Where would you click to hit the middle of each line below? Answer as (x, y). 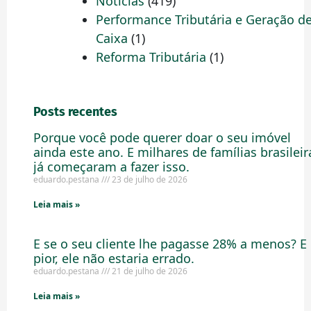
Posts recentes (75, 112)
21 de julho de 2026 (148, 271)
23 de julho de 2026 (148, 179)
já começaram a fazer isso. (111, 167)
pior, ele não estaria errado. (114, 258)
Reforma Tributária (151, 57)
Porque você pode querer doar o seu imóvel (162, 137)
